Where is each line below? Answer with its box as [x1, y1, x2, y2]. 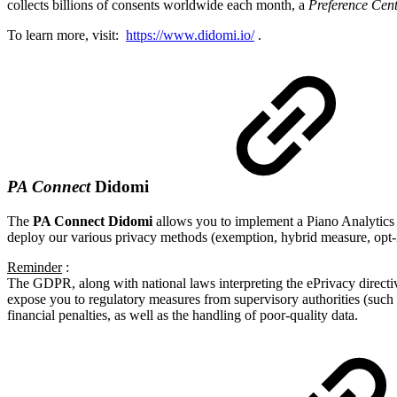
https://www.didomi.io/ [126, 27, 254, 43]
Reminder [7, 260, 62, 276]
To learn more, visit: [7, 27, 126, 43]
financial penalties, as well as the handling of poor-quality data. [7, 307, 358, 323]
